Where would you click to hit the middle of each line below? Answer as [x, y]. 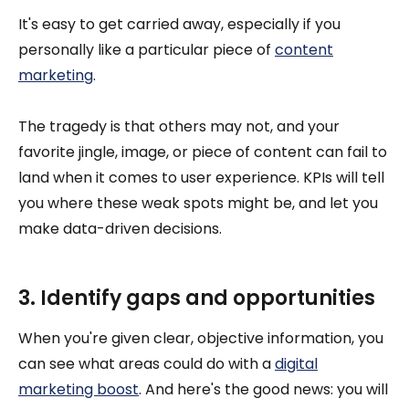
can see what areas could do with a [147, 364]
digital [296, 364]
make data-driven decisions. [120, 229]
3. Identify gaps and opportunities [197, 299]
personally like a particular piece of [147, 50]
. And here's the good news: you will [263, 390]
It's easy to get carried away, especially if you [179, 25]
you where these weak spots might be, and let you [198, 204]
